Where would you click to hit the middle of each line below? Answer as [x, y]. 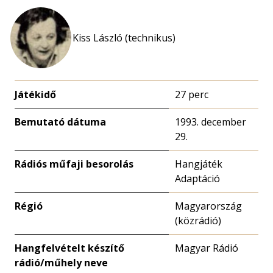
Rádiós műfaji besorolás [74, 164]
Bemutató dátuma [60, 122]
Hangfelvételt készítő [69, 248]
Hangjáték [199, 164]
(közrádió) [198, 221]
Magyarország [208, 206]
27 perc [192, 94]
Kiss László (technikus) [124, 38]
